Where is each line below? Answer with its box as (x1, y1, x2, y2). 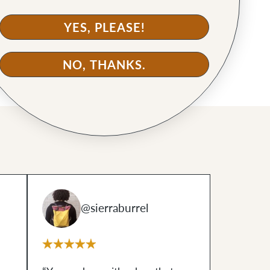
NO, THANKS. (63, 56, 146, 73)
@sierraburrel (80, 201, 148, 215)
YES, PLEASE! (63, 19, 145, 36)
